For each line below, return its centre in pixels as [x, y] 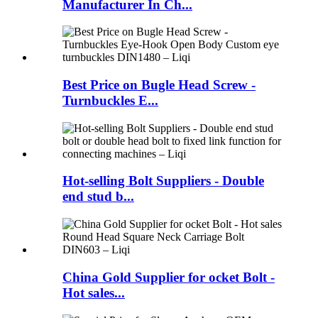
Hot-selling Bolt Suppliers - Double [163, 181]
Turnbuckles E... [110, 101]
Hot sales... [94, 292]
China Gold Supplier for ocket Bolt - [169, 277]
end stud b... [98, 197]
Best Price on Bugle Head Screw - [159, 85]
